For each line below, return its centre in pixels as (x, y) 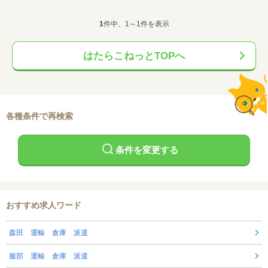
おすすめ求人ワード (44, 205)
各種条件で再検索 (39, 116)
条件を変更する (147, 150)
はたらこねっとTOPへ (134, 56)
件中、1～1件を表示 (136, 24)
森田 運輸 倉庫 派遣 (48, 232)
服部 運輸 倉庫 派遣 (48, 256)
